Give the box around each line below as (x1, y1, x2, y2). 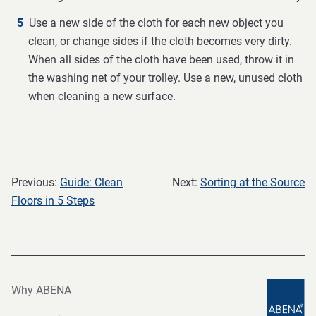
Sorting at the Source (200, 176, 305, 189)
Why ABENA (11, 284, 71, 297)
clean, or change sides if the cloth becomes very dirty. (28, 35, 292, 48)
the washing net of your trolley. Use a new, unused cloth (28, 71, 303, 85)
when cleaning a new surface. (28, 90, 176, 103)
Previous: (11, 176, 60, 189)
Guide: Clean (60, 176, 123, 189)
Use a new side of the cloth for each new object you (29, 16, 284, 30)
